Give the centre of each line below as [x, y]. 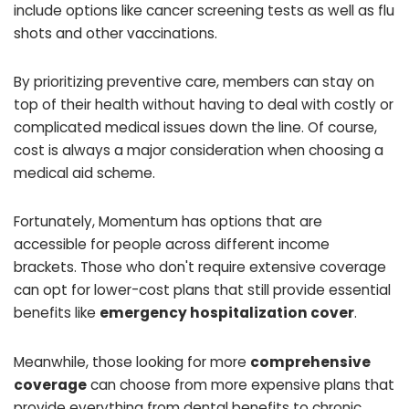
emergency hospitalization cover [227, 313]
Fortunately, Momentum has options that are [168, 222]
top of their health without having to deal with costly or [204, 105]
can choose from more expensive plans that [241, 384]
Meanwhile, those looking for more [132, 362]
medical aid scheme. [84, 173]
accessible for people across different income [172, 245]
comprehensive [310, 362]
